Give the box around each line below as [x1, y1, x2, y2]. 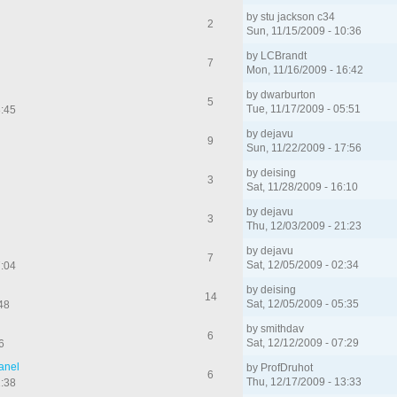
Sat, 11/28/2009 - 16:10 [246, 180, 359, 193]
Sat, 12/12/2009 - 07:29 [246, 336, 360, 349]
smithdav [261, 322, 305, 335]
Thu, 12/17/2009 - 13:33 [246, 375, 362, 388]
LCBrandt [261, 49, 307, 62]
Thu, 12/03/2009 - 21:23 [246, 219, 362, 232]
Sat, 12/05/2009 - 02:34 [246, 258, 360, 271]
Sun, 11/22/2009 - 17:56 [246, 141, 362, 154]
